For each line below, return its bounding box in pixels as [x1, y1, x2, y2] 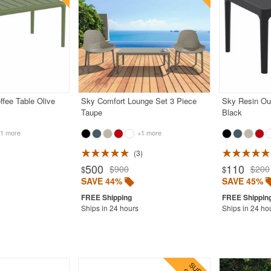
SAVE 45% [221, 174, 263, 187]
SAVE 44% [80, 174, 122, 187]
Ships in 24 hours [80, 202, 139, 213]
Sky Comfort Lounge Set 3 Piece [80, 94, 197, 106]
